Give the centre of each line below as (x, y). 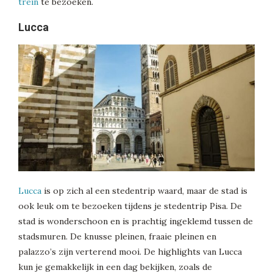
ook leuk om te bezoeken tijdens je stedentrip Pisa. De (130, 206)
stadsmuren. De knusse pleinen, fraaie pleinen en (117, 237)
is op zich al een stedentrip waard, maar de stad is (144, 191)
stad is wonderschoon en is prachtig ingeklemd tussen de (136, 222)
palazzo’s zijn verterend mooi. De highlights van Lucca (130, 252)
